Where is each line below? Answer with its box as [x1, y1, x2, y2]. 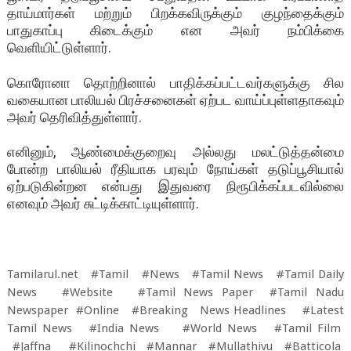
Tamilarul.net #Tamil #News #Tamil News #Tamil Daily [6, 267, 345, 282]
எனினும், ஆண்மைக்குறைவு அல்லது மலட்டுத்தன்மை [6, 143, 345, 161]
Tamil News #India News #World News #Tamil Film [6, 321, 345, 336]
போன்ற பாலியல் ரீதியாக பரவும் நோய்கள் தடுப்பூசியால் [6, 161, 345, 178]
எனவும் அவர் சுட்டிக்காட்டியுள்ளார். [6, 195, 199, 212]
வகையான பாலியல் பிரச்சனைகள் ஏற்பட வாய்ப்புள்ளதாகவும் [6, 91, 345, 108]
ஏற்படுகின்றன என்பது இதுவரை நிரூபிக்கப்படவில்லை [6, 178, 345, 195]
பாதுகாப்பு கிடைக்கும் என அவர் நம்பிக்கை [6, 22, 345, 39]
